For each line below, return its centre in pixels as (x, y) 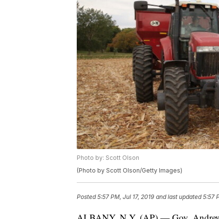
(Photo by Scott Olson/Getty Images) (130, 171)
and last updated (179, 197)
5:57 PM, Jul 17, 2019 (126, 197)
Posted (87, 197)
